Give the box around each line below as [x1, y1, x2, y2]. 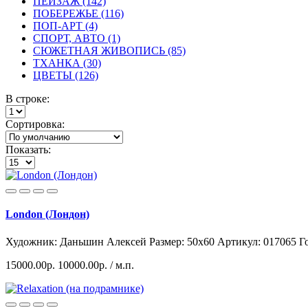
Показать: [5, 144, 51, 156]
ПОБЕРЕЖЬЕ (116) [33, 8, 124, 20]
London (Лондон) [5, 208, 89, 221]
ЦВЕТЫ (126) [33, 69, 98, 82]
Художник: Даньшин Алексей [5, 235, 146, 247]
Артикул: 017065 [217, 235, 296, 247]
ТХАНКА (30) [33, 57, 101, 69]
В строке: [5, 93, 49, 105]
